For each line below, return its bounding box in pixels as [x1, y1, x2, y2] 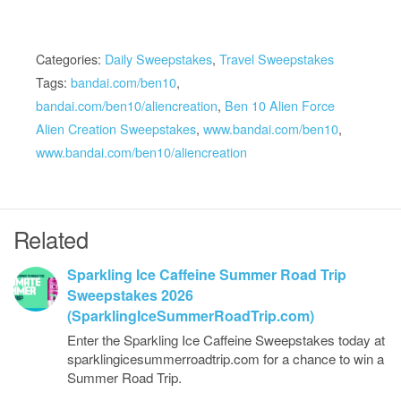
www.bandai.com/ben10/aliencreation [36, 142, 247, 161]
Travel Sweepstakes [219, 49, 334, 68]
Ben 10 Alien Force [225, 96, 335, 115]
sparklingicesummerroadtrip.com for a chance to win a [67, 349, 384, 368]
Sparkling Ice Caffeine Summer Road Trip [67, 264, 346, 285]
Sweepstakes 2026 [67, 285, 193, 305]
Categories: [36, 49, 105, 68]
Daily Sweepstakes [105, 49, 212, 68]
